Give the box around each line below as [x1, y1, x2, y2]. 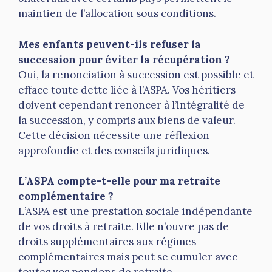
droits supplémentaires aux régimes [18, 235, 196, 249]
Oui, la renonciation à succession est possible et [18, 67, 254, 81]
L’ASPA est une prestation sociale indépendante [18, 205, 253, 219]
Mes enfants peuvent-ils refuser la [18, 37, 201, 51]
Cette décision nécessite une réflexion [18, 128, 209, 142]
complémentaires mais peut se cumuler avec [18, 250, 237, 264]
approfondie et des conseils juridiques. [18, 143, 210, 157]
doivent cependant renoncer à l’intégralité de [18, 98, 245, 112]
